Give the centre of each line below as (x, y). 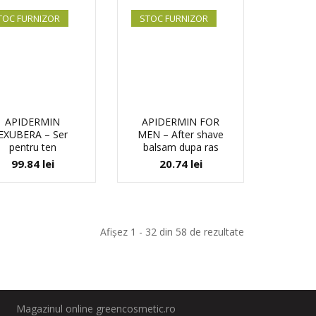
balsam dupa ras (181, 147)
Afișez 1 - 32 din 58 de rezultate (172, 232)
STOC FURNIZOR (174, 18)
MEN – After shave (181, 134)
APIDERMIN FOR (181, 122)
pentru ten (32, 147)
